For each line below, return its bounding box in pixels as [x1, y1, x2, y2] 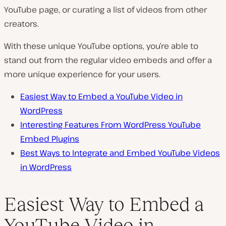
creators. [4, 18, 39, 29]
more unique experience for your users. [4, 69, 160, 80]
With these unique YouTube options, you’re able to [4, 40, 198, 51]
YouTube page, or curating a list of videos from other [4, 4, 207, 15]
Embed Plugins [20, 133, 79, 144]
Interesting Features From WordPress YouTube [20, 119, 201, 130]
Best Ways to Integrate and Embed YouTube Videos [20, 147, 220, 158]
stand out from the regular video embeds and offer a [4, 54, 212, 66]
